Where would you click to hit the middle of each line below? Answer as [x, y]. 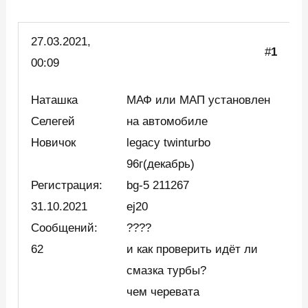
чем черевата [163, 292]
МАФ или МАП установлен [199, 100]
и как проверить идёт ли [192, 250]
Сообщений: [65, 228]
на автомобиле [167, 122]
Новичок [57, 143]
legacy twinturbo [169, 143]
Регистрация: [67, 186]
